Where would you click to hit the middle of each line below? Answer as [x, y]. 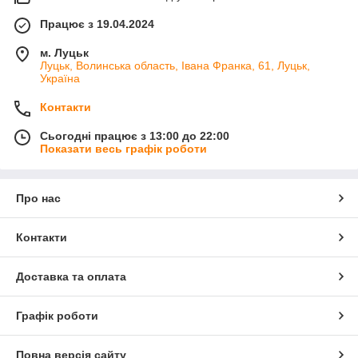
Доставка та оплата [71, 276]
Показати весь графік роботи [123, 148]
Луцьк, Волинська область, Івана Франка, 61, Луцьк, [175, 65]
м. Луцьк [64, 52]
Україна [60, 78]
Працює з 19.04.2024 [97, 24]
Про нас [38, 198]
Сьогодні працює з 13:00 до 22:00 [135, 135]
